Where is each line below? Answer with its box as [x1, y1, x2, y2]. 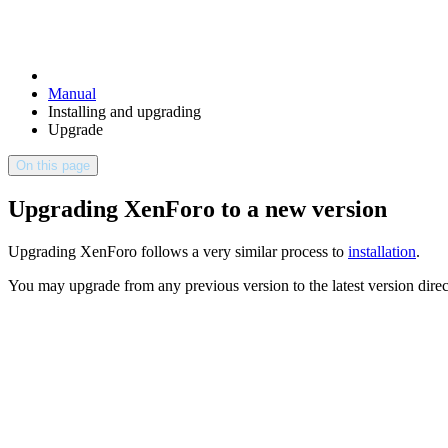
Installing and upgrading [48, 103, 201, 120]
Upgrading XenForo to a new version [8, 195, 387, 222]
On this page [16, 158, 90, 173]
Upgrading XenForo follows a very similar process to [8, 242, 348, 260]
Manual [48, 85, 96, 102]
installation [348, 242, 416, 260]
